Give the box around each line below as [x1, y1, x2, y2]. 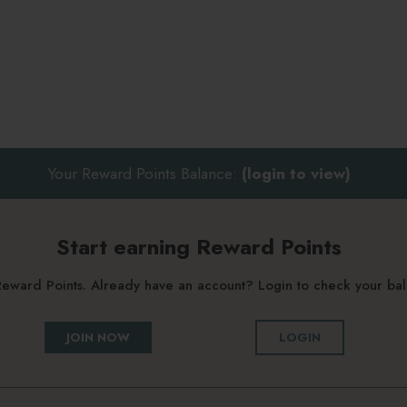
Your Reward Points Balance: [47, 162, 242, 185]
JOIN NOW [65, 329, 130, 347]
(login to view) [241, 162, 351, 185]
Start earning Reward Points [56, 231, 342, 263]
